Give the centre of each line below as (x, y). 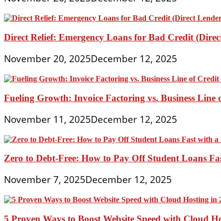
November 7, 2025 (45, 180)
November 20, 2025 (47, 58)
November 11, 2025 (47, 119)
